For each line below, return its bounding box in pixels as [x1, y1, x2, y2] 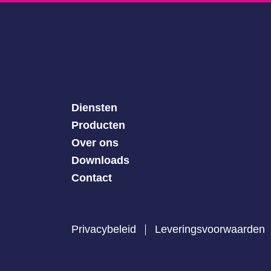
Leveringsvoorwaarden [154, 223, 265, 235]
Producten [71, 119, 125, 131]
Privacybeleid [71, 223, 136, 235]
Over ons [71, 137, 119, 149]
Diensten [71, 102, 117, 114]
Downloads [71, 154, 129, 166]
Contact [71, 172, 112, 184]
